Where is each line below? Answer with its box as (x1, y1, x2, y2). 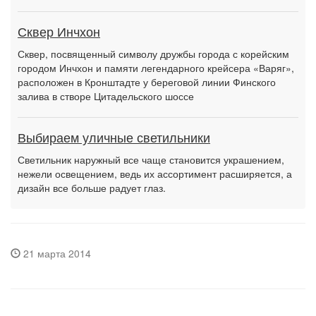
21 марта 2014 (20, 246, 91, 260)
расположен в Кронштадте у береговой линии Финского (18, 75, 276, 89)
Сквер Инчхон (18, 25, 100, 39)
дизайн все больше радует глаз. (18, 181, 166, 195)
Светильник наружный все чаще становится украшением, (18, 152, 284, 166)
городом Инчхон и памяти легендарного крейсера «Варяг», (18, 61, 294, 75)
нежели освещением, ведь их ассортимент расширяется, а (18, 166, 292, 181)
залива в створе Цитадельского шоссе (18, 89, 194, 103)
